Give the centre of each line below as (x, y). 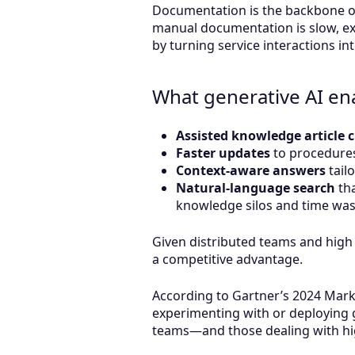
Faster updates (223, 153)
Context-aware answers (251, 170)
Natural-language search (256, 188)
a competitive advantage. (227, 259)
